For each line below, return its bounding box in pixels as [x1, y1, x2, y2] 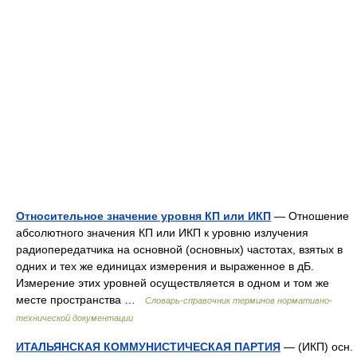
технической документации [16, 313, 133, 323]
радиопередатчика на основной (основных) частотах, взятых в [16, 243, 343, 256]
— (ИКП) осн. [280, 340, 353, 353]
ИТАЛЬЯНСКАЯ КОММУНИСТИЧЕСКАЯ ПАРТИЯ [16, 340, 280, 353]
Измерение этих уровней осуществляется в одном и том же [16, 277, 329, 289]
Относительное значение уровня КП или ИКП [16, 210, 271, 222]
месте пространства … [16, 293, 145, 306]
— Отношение [271, 210, 349, 222]
